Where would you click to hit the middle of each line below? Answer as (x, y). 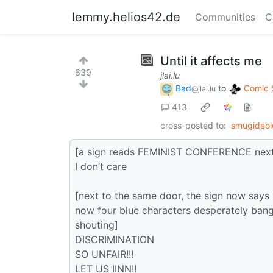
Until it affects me (211, 61)
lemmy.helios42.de (126, 17)
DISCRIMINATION (115, 239)
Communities (225, 17)
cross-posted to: (193, 125)
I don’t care (101, 166)
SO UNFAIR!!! (104, 254)
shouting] (97, 225)
